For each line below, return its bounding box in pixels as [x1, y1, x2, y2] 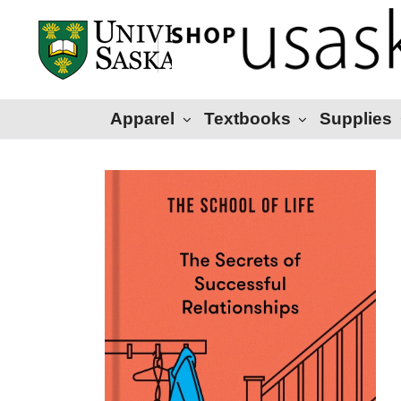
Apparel [110, 109, 175, 128]
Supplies [320, 109, 393, 128]
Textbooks [203, 109, 291, 128]
